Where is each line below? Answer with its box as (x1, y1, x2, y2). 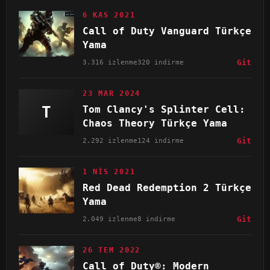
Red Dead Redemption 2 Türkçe (83, 182, 251, 194)
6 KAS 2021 (83, 11, 136, 20)
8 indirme (137, 215, 175, 224)
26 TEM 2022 (83, 246, 140, 255)
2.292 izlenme (83, 136, 137, 145)
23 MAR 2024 (83, 89, 140, 98)
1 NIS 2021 (83, 168, 136, 177)
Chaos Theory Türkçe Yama (83, 118, 227, 130)
